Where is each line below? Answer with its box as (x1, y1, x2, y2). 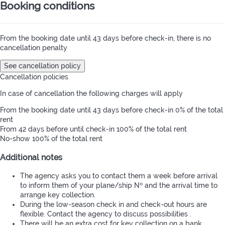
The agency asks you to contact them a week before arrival (20, 172, 217, 180)
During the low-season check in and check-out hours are (20, 200, 207, 209)
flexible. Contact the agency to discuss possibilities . (20, 210, 191, 218)
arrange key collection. (20, 191, 95, 199)
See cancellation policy (4, 61, 81, 70)
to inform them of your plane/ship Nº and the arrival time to (20, 181, 217, 190)
